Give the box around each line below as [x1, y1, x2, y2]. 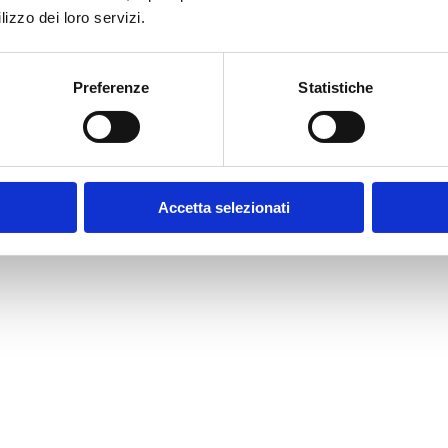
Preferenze [72, 78, 150, 96]
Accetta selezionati [158, 198, 290, 216]
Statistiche [298, 78, 374, 96]
